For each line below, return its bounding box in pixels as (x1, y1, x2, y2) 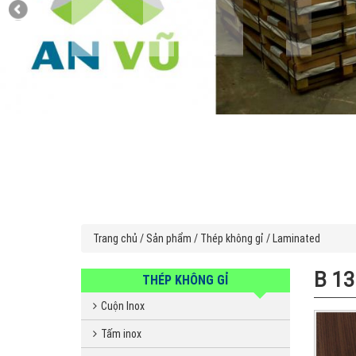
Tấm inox (101, 327, 141, 340)
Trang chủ (93, 232, 137, 245)
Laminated (273, 232, 320, 245)
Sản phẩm (146, 232, 192, 245)
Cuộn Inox (101, 300, 145, 312)
